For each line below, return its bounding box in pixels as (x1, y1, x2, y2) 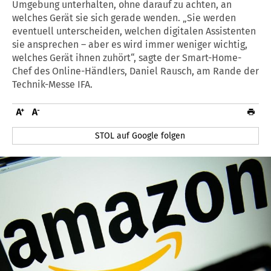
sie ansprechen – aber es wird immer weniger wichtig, (12, 38, 247, 50)
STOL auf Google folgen (95, 130, 186, 141)
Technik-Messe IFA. (12, 78, 93, 90)
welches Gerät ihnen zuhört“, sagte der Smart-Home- (12, 51, 241, 64)
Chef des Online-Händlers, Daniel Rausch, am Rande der (12, 65, 259, 77)
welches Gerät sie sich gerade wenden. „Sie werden (12, 11, 236, 24)
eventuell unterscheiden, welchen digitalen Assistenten (12, 25, 256, 37)
